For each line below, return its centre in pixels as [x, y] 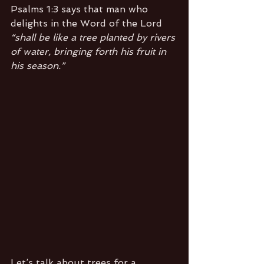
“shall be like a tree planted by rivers [94, 37]
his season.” [38, 65]
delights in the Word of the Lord [88, 23]
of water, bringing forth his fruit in [90, 51]
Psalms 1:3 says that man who [81, 9]
